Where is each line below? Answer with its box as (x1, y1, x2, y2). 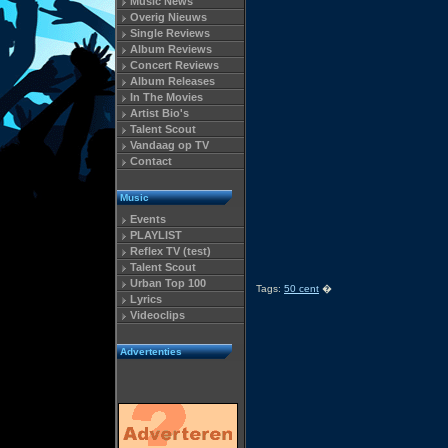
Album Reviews (130, 43, 212, 55)
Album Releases (130, 75, 215, 87)
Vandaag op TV (130, 139, 209, 151)
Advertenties (120, 346, 182, 357)
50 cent (284, 283, 319, 294)
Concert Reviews (130, 59, 219, 71)
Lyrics (130, 293, 162, 305)
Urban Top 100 (130, 277, 206, 289)
